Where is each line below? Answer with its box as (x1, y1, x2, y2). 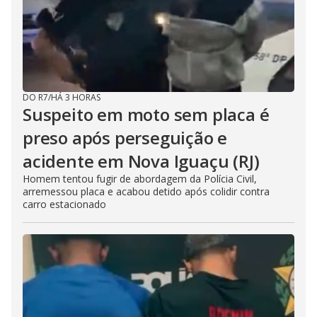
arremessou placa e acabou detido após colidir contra (23, 185, 270, 199)
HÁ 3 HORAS (51, 91, 100, 104)
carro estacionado (23, 197, 106, 212)
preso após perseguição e (23, 126, 228, 150)
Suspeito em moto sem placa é (23, 103, 270, 127)
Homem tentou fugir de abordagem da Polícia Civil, (23, 172, 257, 186)
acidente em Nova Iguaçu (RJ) (23, 149, 260, 173)
